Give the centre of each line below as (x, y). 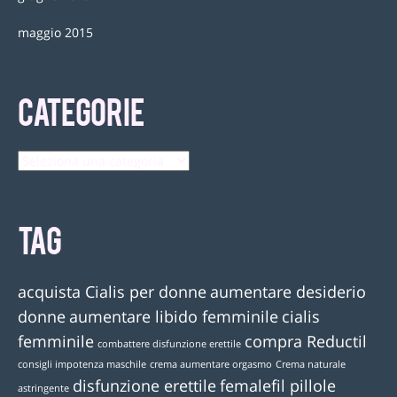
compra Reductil (306, 342)
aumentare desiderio (288, 292)
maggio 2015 (55, 33)
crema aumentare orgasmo (211, 365)
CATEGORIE (81, 110)
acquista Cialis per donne (112, 292)
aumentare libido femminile (174, 317)
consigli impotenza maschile (82, 365)
